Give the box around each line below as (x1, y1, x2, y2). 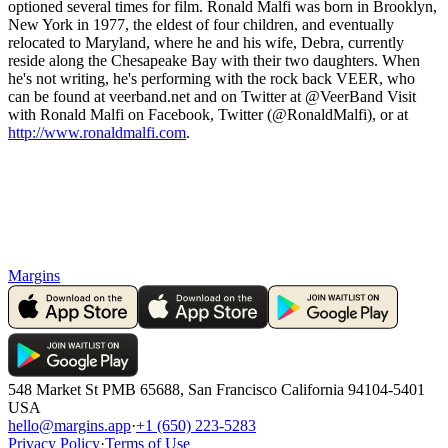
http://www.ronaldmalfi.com (8, 123, 186, 141)
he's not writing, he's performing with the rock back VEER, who (8, 69, 415, 87)
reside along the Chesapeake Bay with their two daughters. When (8, 51, 420, 69)
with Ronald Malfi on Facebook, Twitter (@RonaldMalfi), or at (8, 105, 408, 123)
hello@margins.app (8, 416, 131, 434)
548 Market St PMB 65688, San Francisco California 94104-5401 (8, 380, 425, 398)
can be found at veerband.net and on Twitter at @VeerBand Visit (8, 87, 416, 105)
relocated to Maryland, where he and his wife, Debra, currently (8, 33, 404, 51)
